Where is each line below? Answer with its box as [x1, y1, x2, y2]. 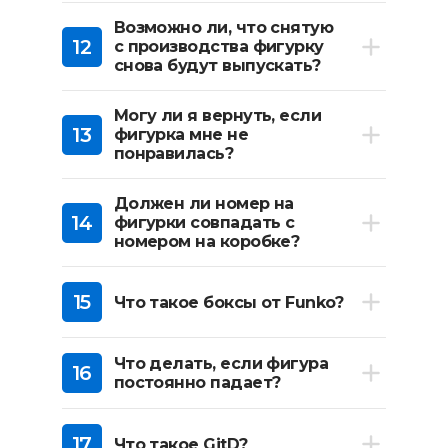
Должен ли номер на [113, 194, 294, 213]
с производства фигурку [113, 37, 324, 56]
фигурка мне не [113, 125, 249, 144]
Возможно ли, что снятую [113, 18, 334, 37]
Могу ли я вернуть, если [113, 106, 322, 125]
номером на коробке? [113, 232, 300, 251]
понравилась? [113, 144, 234, 163]
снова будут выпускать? [113, 56, 321, 75]
